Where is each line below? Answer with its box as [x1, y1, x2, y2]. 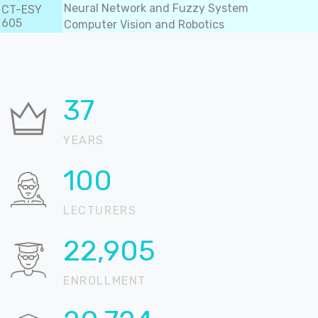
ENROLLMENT [63, 274, 146, 287]
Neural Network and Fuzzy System [64, 1, 248, 15]
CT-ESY [1, 3, 42, 16]
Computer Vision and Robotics [64, 18, 224, 31]
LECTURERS [63, 204, 137, 217]
